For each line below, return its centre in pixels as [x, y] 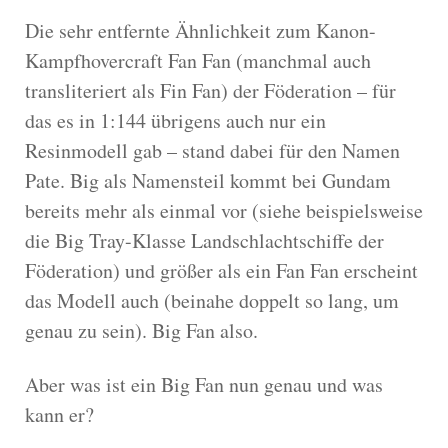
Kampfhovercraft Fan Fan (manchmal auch [198, 60]
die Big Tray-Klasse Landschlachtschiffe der [204, 240]
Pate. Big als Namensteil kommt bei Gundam [208, 180]
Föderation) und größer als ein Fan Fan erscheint [221, 270]
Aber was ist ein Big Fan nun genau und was [204, 384]
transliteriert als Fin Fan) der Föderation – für [210, 90]
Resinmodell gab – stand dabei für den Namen [212, 150]
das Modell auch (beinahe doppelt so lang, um [212, 300]
